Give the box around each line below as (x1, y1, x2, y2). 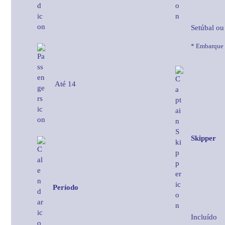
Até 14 (55, 79, 76, 88)
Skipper (191, 134, 216, 142)
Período (53, 183, 78, 191)
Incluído (191, 212, 217, 221)
